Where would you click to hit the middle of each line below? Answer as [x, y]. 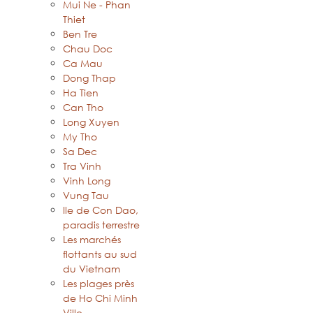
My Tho [80, 137]
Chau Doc [88, 49]
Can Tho [83, 108]
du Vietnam [92, 269]
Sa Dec [80, 152]
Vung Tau [86, 196]
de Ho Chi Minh [100, 298]
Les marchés [92, 240]
